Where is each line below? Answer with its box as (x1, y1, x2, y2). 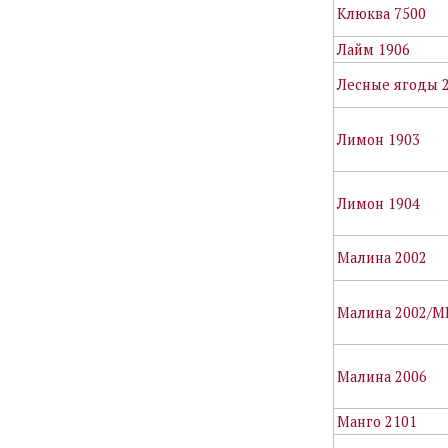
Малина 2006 (337, 366, 428, 386)
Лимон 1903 (337, 129, 421, 149)
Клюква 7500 (337, 3, 427, 23)
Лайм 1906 (337, 39, 411, 59)
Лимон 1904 (337, 193, 421, 213)
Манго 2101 (337, 411, 418, 431)
